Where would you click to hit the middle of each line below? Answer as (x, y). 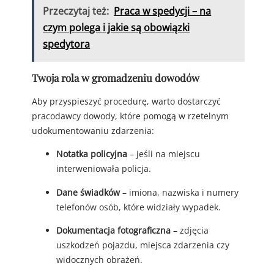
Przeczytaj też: (76, 11)
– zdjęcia (190, 230)
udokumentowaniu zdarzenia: (93, 131)
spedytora (67, 44)
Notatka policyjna (92, 154)
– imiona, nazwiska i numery (179, 192)
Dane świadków (88, 192)
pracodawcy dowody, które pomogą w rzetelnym (130, 116)
